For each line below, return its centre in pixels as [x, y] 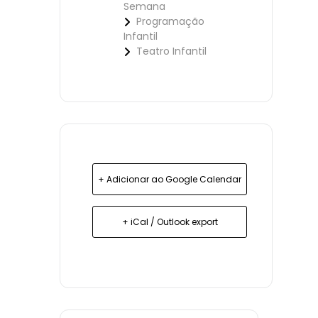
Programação [170, 22]
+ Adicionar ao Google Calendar [170, 180]
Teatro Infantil [171, 51]
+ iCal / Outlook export [170, 222]
